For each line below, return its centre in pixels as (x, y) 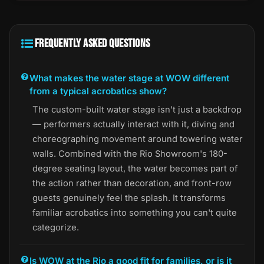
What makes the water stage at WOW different (130, 78)
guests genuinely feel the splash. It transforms (129, 198)
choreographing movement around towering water (138, 139)
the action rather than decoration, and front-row (132, 183)
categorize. (56, 227)
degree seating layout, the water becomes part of (135, 168)
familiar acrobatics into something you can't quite (135, 212)
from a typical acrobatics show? (98, 91)
